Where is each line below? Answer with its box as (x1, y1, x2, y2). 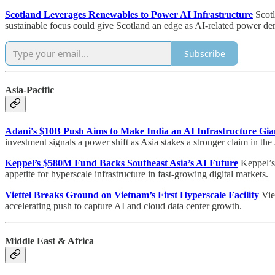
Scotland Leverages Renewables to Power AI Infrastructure (5, 9, 253, 20)
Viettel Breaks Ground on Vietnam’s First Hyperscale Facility (5, 189, 259, 200)
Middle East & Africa (5, 235, 94, 246)
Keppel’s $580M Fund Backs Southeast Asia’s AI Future (5, 157, 238, 168)
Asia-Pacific (5, 85, 54, 96)
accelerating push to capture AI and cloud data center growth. (5, 200, 242, 211)
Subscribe (184, 47, 225, 60)
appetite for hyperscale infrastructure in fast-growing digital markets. (5, 168, 268, 179)
